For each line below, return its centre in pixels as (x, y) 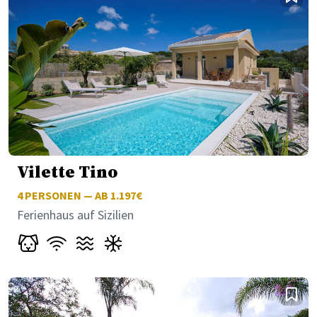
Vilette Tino (67, 172)
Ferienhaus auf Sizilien (75, 214)
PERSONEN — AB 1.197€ (82, 195)
